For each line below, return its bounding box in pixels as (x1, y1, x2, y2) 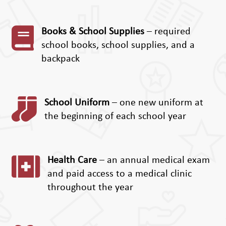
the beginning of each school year (44, 111, 186, 122)
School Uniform (44, 98, 109, 108)
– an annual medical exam (96, 155, 210, 166)
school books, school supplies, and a (41, 40, 195, 51)
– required (144, 27, 191, 37)
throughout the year (47, 183, 133, 193)
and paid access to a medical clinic (47, 169, 192, 180)
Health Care (47, 155, 97, 166)
